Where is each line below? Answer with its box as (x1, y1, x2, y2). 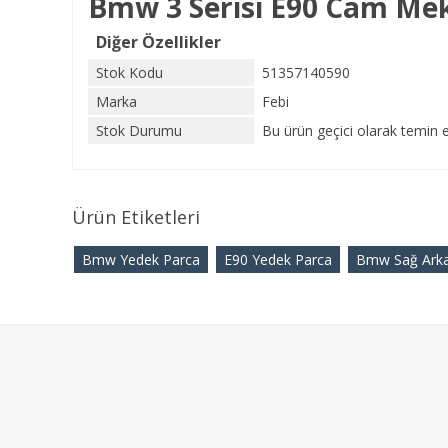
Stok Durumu (96, 121, 182, 140)
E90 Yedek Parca (224, 250, 332, 269)
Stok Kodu (96, 63, 163, 82)
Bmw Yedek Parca (82, 250, 200, 269)
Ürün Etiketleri (72, 205, 200, 229)
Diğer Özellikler (96, 31, 221, 53)
